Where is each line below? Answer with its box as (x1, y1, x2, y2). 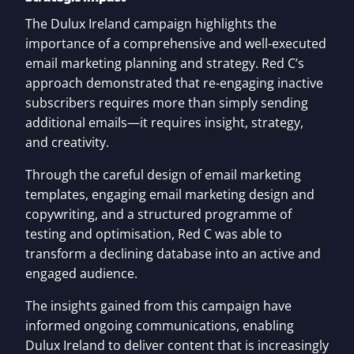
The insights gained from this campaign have (25, 297, 292, 315)
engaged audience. (25, 265, 137, 283)
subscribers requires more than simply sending (25, 94, 308, 112)
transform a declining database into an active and (25, 245, 321, 263)
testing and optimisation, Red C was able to (25, 225, 282, 243)
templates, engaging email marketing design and (25, 186, 314, 204)
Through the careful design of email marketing (25, 166, 301, 184)
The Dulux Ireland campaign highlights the (25, 15, 277, 33)
